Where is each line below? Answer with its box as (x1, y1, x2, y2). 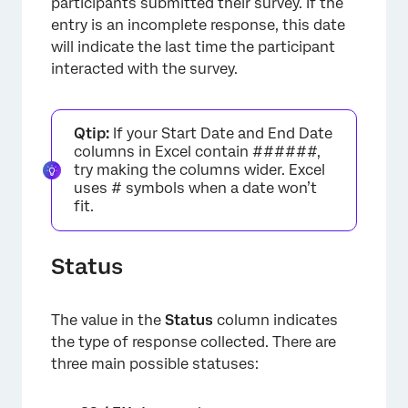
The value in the (51, 311, 165, 329)
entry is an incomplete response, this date (51, 16, 345, 34)
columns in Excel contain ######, (74, 143, 321, 160)
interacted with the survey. (51, 60, 238, 77)
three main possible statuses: (51, 355, 259, 372)
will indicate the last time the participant (51, 38, 335, 56)
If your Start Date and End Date (109, 125, 332, 142)
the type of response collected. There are (51, 333, 336, 351)
